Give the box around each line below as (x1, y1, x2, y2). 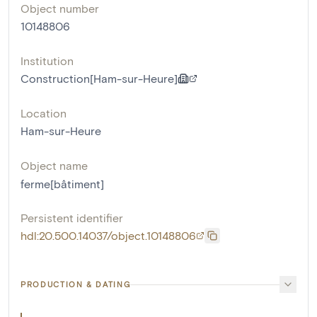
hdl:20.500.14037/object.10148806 (21, 229, 196, 243)
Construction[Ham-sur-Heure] (21, 71, 178, 86)
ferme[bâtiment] (21, 177, 104, 191)
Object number (21, 1, 99, 16)
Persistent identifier (21, 211, 123, 225)
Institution (21, 54, 74, 68)
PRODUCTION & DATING (21, 279, 131, 289)
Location (21, 106, 67, 120)
